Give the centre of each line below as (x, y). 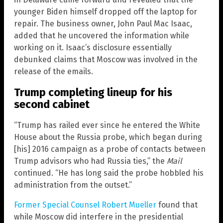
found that (177, 205)
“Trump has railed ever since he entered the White (107, 125)
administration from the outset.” (73, 185)
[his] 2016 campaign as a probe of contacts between (110, 149)
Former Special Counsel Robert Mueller (85, 205)
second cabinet (52, 105)
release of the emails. (54, 71)
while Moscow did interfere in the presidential (99, 217)
